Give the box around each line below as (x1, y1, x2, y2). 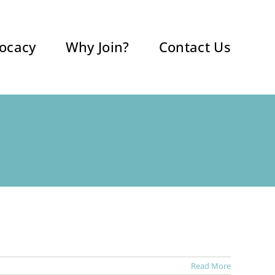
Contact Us (158, 37, 231, 56)
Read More (191, 260, 231, 272)
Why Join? (65, 37, 130, 56)
